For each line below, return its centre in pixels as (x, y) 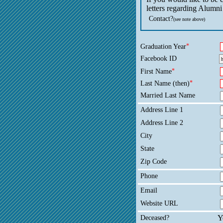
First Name (156, 71)
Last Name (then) (165, 83)
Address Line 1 (162, 110)
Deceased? (155, 218)
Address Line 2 (162, 122)
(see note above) (189, 19)
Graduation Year (163, 46)
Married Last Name (168, 95)
